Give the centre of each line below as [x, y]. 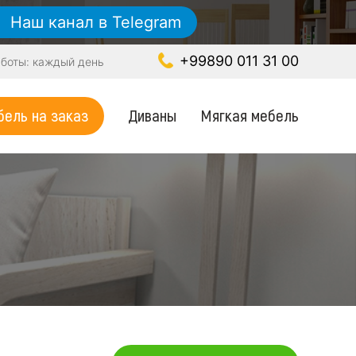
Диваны [152, 114]
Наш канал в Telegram [94, 22]
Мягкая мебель [250, 114]
